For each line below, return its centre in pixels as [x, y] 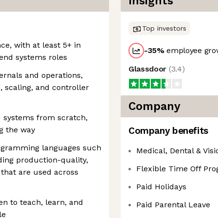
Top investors [164, 28]
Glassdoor [149, 69]
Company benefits [168, 131]
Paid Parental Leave [173, 205]
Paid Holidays [161, 187]
